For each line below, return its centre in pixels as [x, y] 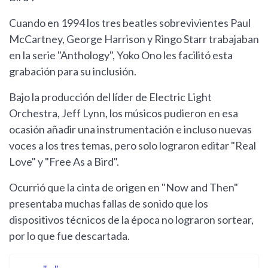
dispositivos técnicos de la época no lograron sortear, [131, 220]
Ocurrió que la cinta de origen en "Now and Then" [124, 188]
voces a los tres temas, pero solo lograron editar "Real [133, 146]
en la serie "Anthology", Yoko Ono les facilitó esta [121, 55]
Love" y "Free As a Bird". [64, 162]
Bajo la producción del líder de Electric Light [110, 97]
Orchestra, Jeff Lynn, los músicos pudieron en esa [124, 113]
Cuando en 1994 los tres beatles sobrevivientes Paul [130, 23]
